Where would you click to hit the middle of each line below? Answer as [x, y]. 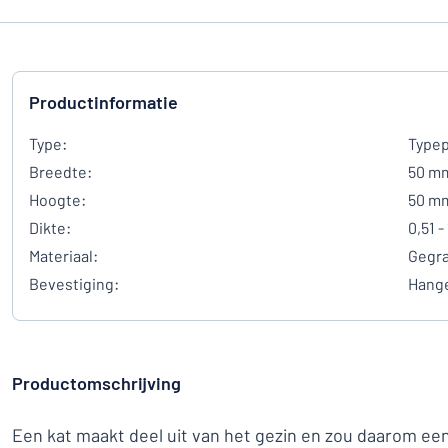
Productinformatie [103, 102]
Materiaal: [63, 255]
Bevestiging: [74, 283]
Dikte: [50, 227]
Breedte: [60, 171]
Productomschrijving [96, 383]
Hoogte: [57, 199]
